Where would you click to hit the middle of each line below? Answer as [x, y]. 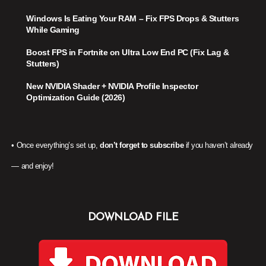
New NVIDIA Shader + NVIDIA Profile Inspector [112, 86]
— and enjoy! [33, 166]
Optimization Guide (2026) [76, 98]
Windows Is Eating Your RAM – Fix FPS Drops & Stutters [133, 19]
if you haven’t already [218, 145]
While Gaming [53, 30]
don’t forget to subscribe [142, 145]
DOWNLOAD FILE [133, 218]
